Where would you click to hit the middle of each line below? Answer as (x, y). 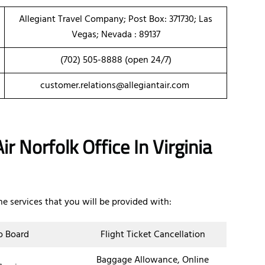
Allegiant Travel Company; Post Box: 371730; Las (116, 20)
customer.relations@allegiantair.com (116, 86)
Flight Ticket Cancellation (153, 235)
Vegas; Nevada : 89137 (116, 35)
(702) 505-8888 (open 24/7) (116, 61)
